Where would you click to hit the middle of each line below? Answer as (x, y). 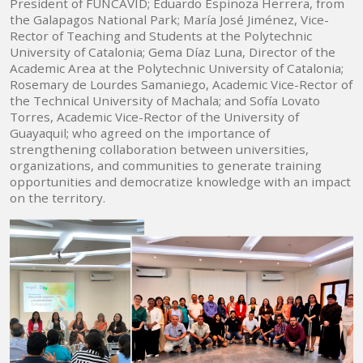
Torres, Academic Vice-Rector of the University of (154, 117)
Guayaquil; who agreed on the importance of (140, 133)
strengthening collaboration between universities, (159, 149)
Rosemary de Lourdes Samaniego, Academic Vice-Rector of (181, 85)
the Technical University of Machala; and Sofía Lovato (165, 101)
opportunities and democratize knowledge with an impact (180, 182)
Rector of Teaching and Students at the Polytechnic (161, 36)
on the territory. (58, 198)
